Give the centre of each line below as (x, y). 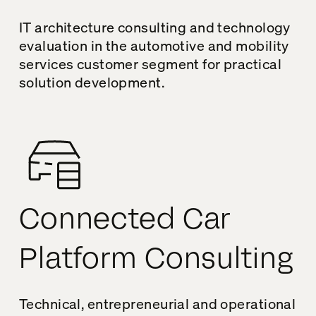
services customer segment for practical (150, 63)
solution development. (92, 82)
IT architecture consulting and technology (154, 27)
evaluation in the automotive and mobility (154, 45)
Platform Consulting (156, 259)
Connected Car (125, 219)
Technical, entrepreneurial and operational (157, 303)
